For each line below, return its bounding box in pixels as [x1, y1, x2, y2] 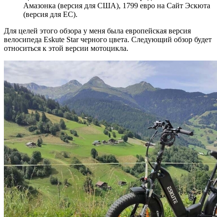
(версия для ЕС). [23, 10, 77, 19]
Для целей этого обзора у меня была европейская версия [4, 27, 191, 35]
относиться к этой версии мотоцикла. [4, 44, 128, 53]
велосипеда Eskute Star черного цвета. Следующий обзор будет [4, 35, 212, 44]
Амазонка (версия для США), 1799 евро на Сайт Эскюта [23, 1, 210, 10]
